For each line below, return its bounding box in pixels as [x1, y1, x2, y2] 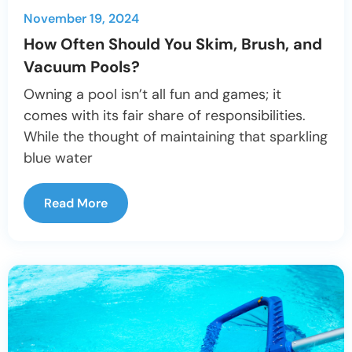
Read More [44, 195, 108, 212]
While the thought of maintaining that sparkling [24, 127, 328, 147]
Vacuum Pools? [24, 57, 140, 78]
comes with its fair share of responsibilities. [24, 106, 306, 126]
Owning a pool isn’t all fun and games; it [24, 85, 281, 104]
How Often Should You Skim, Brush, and [24, 34, 322, 55]
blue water [24, 148, 93, 168]
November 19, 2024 [24, 10, 139, 27]
